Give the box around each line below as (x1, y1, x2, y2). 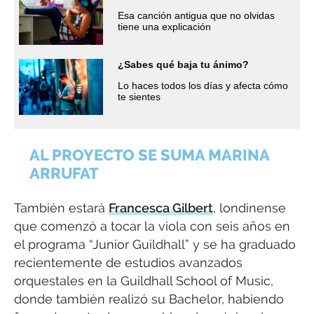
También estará (14, 200, 109, 215)
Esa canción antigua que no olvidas (118, 9, 275, 21)
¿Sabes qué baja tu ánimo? (118, 58, 249, 70)
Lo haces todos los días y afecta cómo (118, 79, 288, 91)
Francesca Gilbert (109, 200, 213, 215)
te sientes (118, 90, 161, 102)
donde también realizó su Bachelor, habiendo (14, 291, 284, 306)
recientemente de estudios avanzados (14, 254, 243, 270)
